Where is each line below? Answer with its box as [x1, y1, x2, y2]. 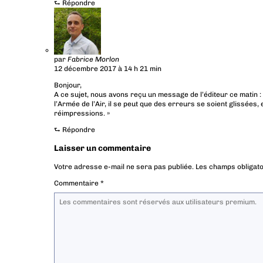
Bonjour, [54, 81, 82, 90]
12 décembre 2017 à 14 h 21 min [54, 65, 161, 73]
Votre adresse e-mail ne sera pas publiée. [54, 163, 194, 171]
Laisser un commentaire [54, 143, 151, 154]
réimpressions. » [54, 109, 110, 118]
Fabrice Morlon [68, 55, 119, 64]
